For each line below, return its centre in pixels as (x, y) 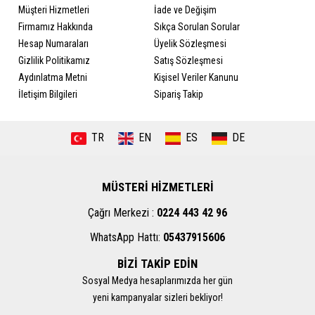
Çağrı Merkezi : (122, 213)
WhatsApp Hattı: (127, 237)
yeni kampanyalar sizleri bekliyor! (157, 297)
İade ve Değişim (185, 10)
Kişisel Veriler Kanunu (196, 77)
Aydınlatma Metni (53, 77)
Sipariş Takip (179, 94)
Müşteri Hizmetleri (54, 10)
